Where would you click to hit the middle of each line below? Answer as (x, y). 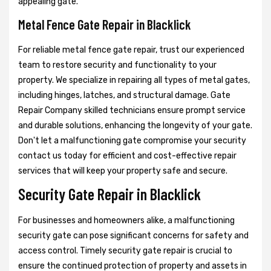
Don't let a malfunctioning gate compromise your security (132, 141)
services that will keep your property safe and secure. (123, 171)
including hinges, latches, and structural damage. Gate (124, 96)
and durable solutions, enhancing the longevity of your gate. (135, 126)
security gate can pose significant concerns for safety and (133, 236)
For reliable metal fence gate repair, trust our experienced (131, 50)
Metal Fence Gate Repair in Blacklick (105, 24)
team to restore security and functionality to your (117, 65)
